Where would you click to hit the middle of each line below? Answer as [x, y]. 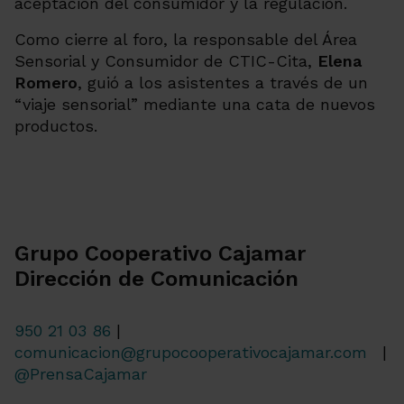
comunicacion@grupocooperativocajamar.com [191, 352]
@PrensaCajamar [81, 374]
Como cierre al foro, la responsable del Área [186, 39]
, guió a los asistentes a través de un [223, 83]
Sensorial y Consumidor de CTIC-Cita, [166, 61]
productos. [56, 126]
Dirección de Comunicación [156, 279]
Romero [46, 83]
